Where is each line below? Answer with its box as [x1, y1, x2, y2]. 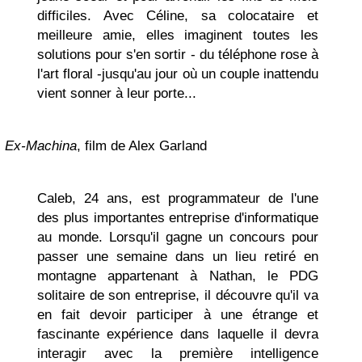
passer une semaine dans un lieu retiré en [37, 249, 318, 264]
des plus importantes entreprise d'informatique [37, 210, 318, 225]
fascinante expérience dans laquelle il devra [37, 326, 318, 342]
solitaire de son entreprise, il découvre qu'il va [37, 288, 318, 303]
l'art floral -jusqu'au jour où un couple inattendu [37, 66, 318, 82]
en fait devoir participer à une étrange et [37, 307, 318, 322]
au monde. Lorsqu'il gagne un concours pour [37, 229, 318, 245]
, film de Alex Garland [77, 138, 207, 154]
